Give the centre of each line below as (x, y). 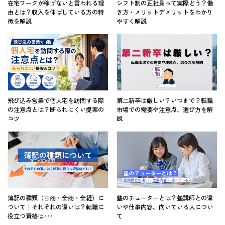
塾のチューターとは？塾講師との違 (165, 198)
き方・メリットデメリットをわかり (165, 12)
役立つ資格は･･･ (30, 216)
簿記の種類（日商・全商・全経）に (56, 198)
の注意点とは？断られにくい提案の (56, 109)
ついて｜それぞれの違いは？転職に (56, 207)
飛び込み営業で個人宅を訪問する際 (56, 100)
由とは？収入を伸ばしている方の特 (56, 12)
